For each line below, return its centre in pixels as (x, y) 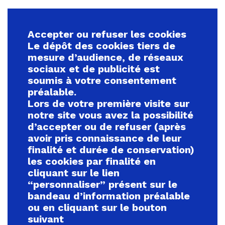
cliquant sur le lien (74, 173)
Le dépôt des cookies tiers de (101, 46)
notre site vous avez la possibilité (110, 115)
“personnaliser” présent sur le (102, 184)
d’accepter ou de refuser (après (107, 127)
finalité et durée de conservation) (111, 150)
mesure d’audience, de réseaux (105, 57)
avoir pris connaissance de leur (104, 138)
